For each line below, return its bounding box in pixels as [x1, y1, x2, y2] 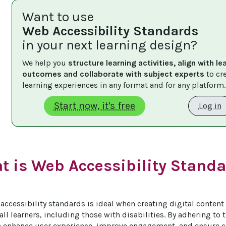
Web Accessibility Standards [22, 23, 199, 39]
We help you [22, 58, 69, 68]
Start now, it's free [53, 99, 135, 111]
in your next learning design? [22, 37, 198, 53]
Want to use [22, 9, 94, 25]
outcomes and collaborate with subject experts [22, 69, 205, 79]
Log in [198, 100, 221, 110]
